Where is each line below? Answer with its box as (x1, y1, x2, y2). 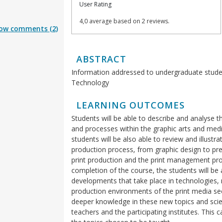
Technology (71, 78, 109, 88)
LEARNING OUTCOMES (76, 99, 185, 111)
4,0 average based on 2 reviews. (79, 17, 169, 26)
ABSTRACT (76, 53, 126, 65)
